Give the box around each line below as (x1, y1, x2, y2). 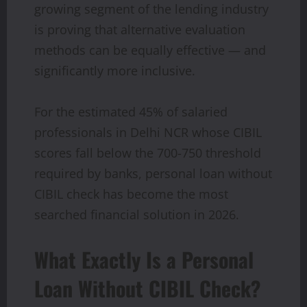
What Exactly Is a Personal (34, 243, 254, 275)
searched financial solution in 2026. (34, 206, 239, 223)
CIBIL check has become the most (34, 185, 228, 202)
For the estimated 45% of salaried (34, 103, 228, 120)
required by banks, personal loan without (34, 164, 272, 182)
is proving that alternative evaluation (34, 21, 245, 38)
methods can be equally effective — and (34, 41, 266, 58)
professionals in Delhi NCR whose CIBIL (34, 123, 262, 140)
